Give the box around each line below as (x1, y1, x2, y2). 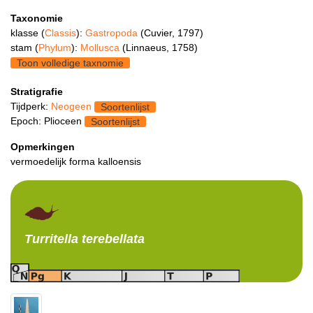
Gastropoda (85, 27, 140, 38)
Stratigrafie (10, 85, 63, 97)
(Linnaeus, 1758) (122, 41, 198, 53)
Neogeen (51, 100, 92, 112)
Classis (45, 27, 76, 38)
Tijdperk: (10, 100, 51, 112)
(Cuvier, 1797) (140, 27, 203, 38)
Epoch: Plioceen (10, 115, 85, 126)
